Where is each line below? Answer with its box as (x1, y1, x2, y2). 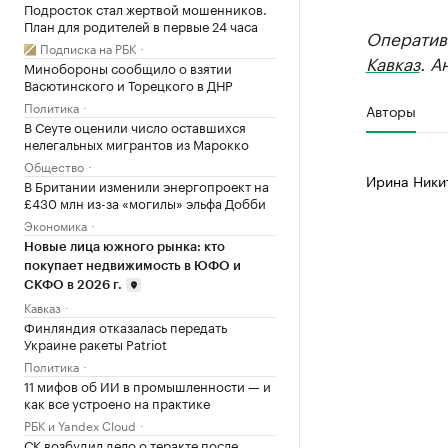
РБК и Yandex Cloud (24, 414, 136, 434)
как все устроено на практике (24, 391, 210, 412)
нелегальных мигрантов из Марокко (24, 132, 249, 153)
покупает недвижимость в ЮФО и (24, 258, 241, 272)
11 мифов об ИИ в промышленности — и (24, 374, 271, 395)
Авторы (365, 99, 416, 121)
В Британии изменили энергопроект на (24, 174, 269, 195)
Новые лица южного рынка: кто (24, 239, 225, 253)
